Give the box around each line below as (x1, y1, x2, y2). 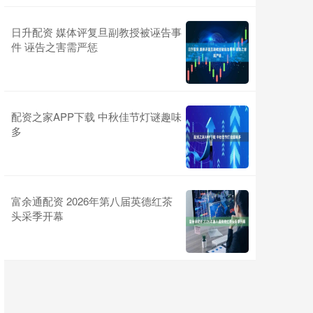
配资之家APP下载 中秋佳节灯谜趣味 (11, 109, 182, 124)
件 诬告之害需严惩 (11, 39, 98, 54)
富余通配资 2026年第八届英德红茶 (11, 194, 173, 209)
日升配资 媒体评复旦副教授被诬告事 (11, 24, 182, 40)
